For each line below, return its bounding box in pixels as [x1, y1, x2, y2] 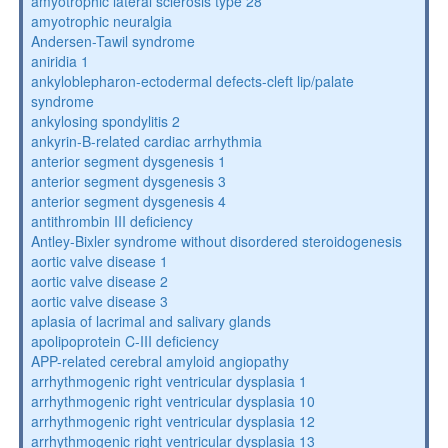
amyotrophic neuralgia [30, 11, 172, 31]
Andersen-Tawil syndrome [30, 31, 195, 51]
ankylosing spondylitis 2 [30, 111, 180, 131]
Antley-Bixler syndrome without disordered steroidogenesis [30, 231, 402, 251]
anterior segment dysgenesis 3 [30, 171, 226, 191]
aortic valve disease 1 [30, 251, 168, 271]
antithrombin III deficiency [30, 211, 193, 231]
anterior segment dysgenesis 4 [30, 191, 226, 211]
